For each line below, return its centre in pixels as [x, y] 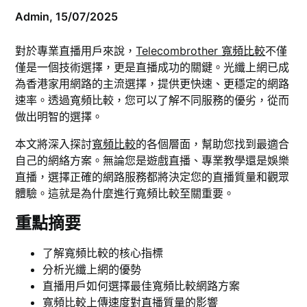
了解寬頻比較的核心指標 [103, 253]
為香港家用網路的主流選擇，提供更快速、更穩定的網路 [152, 84]
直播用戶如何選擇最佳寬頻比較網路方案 [142, 286]
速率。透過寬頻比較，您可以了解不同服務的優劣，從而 [152, 100]
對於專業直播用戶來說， [76, 51]
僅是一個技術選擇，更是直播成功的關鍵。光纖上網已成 [152, 67]
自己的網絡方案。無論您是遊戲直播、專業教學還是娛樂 [152, 161]
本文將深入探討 [54, 144]
